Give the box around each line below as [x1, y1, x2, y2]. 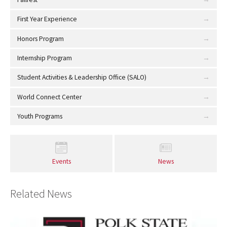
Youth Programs [17, 112, 62, 121]
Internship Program [17, 53, 72, 62]
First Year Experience [17, 15, 77, 24]
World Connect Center [17, 92, 82, 101]
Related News [10, 186, 72, 201]
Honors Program [17, 34, 64, 43]
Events [52, 157, 71, 166]
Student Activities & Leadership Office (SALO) [17, 73, 146, 82]
